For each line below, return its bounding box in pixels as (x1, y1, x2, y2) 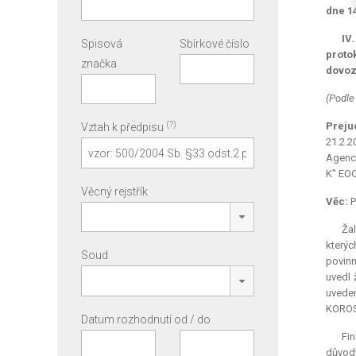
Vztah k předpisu (81, 121, 166, 134)
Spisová (81, 37, 122, 50)
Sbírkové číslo (179, 37, 250, 50)
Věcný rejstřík (81, 184, 148, 198)
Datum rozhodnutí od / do (81, 312, 211, 326)
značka (81, 56, 117, 70)
